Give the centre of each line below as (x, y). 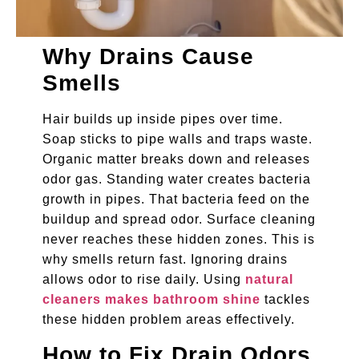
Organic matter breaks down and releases (176, 159)
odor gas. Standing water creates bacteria (176, 179)
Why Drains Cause (148, 57)
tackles (285, 300)
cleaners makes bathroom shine (151, 300)
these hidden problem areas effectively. (168, 320)
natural (269, 280)
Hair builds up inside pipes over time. (162, 119)
